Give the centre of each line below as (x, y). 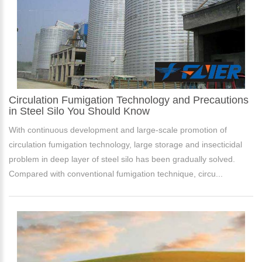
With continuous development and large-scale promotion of (118, 130)
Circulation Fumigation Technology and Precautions (129, 100)
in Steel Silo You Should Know (79, 111)
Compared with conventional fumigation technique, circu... (116, 173)
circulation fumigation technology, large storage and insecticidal (125, 144)
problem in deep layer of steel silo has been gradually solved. (122, 159)
